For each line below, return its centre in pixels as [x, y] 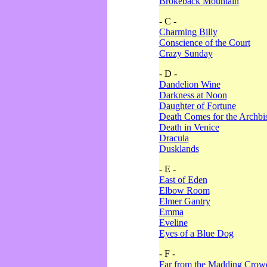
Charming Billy [188, 32]
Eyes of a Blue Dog [196, 233]
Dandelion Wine [190, 84]
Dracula [174, 138]
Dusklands [179, 149]
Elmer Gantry [184, 201]
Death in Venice [189, 127]
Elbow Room [184, 190]
